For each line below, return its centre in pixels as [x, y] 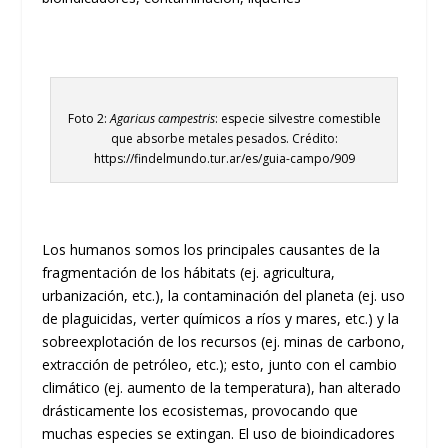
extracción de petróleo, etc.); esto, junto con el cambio [220, 365]
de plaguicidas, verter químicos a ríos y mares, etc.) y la [221, 319]
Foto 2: [88, 118]
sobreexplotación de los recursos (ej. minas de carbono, [224, 342]
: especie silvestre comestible [297, 118]
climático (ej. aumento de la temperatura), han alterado [222, 388]
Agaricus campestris [162, 118]
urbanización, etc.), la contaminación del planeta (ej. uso [224, 296]
